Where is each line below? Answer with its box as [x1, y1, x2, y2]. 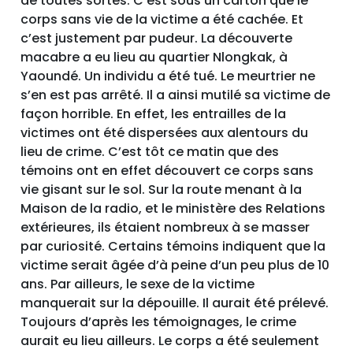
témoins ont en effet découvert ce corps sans [20, 162, 314, 180]
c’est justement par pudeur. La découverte [20, 29, 293, 47]
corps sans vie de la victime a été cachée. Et [20, 10, 304, 28]
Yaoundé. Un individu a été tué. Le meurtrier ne [20, 67, 316, 85]
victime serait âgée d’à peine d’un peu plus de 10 [20, 256, 330, 274]
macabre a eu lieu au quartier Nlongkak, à [20, 48, 288, 66]
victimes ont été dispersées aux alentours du [20, 124, 309, 142]
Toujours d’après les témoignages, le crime [20, 313, 297, 331]
